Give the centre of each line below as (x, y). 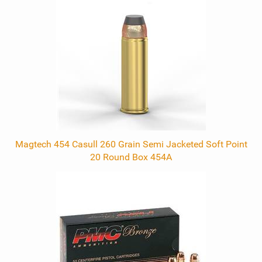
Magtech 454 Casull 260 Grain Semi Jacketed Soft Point (131, 144)
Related (24, 8)
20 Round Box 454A (131, 157)
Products (27, 21)
